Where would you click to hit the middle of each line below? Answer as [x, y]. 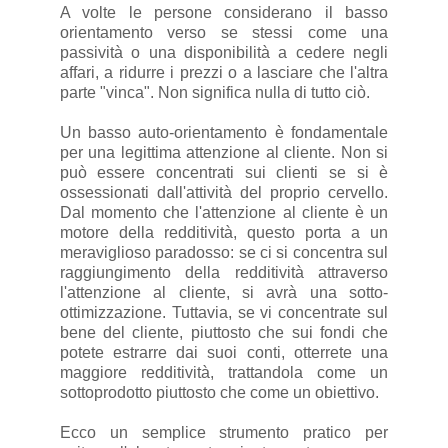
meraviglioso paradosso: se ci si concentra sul [224, 253]
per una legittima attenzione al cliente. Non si [224, 153]
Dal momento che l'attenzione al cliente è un [224, 213]
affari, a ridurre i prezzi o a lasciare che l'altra [224, 73]
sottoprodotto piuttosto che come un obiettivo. [219, 393]
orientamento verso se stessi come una [224, 33]
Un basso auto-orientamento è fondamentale [224, 133]
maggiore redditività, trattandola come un [224, 373]
